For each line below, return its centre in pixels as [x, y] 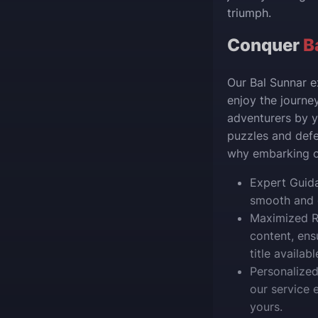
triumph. [249, 13]
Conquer [265, 45]
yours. [266, 307]
